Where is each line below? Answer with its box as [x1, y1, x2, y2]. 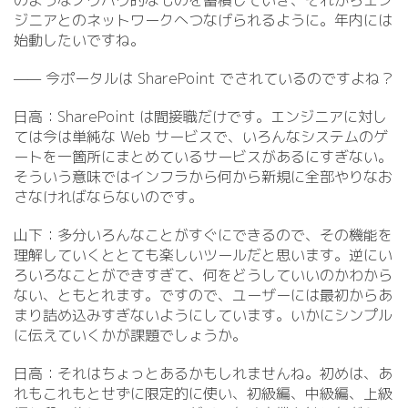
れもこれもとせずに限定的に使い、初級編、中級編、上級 [14, 383, 393, 403]
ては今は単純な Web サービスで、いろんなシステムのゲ [14, 127, 388, 147]
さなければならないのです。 [14, 187, 203, 207]
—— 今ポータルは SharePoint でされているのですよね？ [14, 68, 394, 88]
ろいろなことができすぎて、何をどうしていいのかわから [14, 265, 393, 285]
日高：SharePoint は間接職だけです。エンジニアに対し [14, 107, 387, 127]
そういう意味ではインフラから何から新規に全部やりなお [14, 167, 393, 187]
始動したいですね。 [14, 30, 145, 50]
